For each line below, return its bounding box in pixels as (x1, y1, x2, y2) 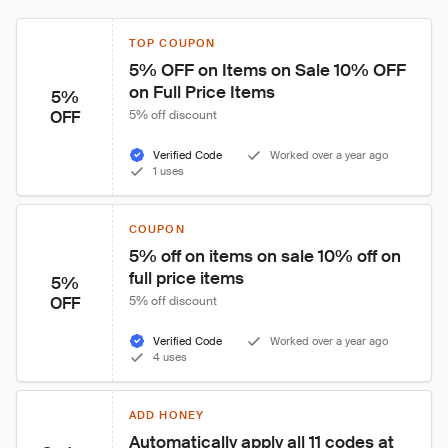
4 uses (153, 350, 187, 364)
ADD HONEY (129, 408, 204, 422)
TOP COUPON (129, 36, 215, 50)
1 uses (153, 164, 184, 178)
